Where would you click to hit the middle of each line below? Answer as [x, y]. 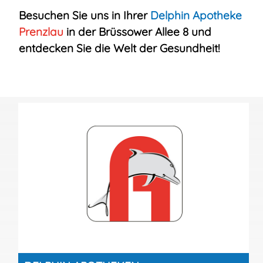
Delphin [168, 15]
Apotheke [215, 15]
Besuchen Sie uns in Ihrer [83, 15]
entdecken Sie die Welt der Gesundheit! [119, 48]
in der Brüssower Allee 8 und [139, 32]
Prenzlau [42, 32]
